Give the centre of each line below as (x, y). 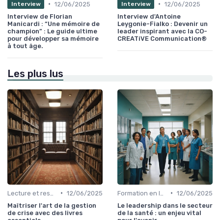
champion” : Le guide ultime (52, 31)
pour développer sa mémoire (53, 38)
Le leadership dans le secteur (165, 205)
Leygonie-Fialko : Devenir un (163, 24)
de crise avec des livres (45, 213)
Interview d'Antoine (149, 16)
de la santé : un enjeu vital (159, 213)
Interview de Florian (40, 16)
